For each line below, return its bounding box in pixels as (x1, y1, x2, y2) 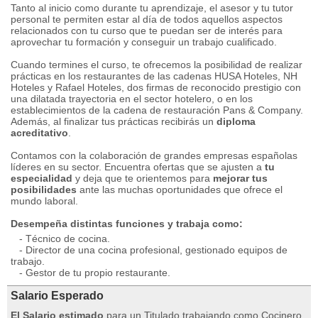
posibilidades (11, 184, 77, 195)
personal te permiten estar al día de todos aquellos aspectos (11, 13, 283, 25)
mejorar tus (213, 172, 268, 184)
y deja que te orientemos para (72, 172, 213, 184)
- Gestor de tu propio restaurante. (11, 267, 170, 278)
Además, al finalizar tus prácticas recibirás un (11, 116, 216, 127)
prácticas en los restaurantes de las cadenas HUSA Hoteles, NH (11, 70, 297, 82)
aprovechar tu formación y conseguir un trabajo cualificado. (11, 36, 277, 48)
